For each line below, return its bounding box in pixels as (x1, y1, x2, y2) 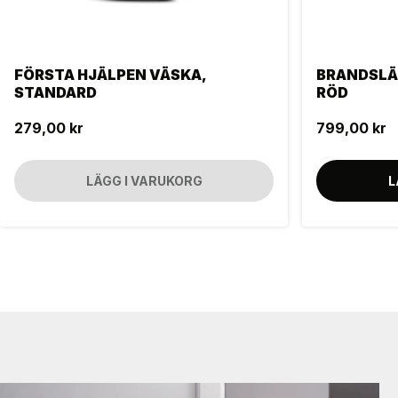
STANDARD (14, 84, 97, 102)
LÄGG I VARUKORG (85, 173, 203, 189)
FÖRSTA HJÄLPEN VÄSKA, (14, 66, 206, 84)
